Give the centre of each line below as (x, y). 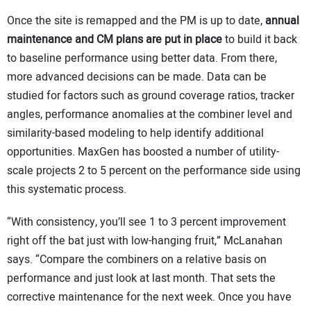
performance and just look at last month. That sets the (141, 279)
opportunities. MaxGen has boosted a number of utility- (143, 152)
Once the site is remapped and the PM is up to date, (136, 21)
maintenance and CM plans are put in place (115, 40)
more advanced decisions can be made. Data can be (137, 77)
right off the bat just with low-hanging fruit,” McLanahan (145, 241)
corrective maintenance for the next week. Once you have (149, 297)
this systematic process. (67, 190)
